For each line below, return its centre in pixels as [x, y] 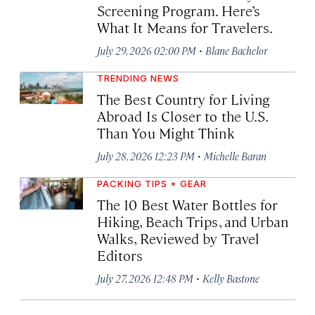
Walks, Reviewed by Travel [179, 238]
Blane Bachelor [236, 50]
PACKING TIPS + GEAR [152, 183]
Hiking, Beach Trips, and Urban [193, 221]
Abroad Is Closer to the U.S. [182, 115]
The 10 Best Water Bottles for [188, 204]
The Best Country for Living [184, 98]
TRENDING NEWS [138, 78]
